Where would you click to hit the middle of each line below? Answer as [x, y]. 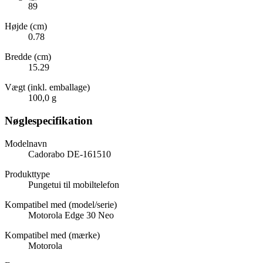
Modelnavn [26, 143]
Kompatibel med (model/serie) [61, 204]
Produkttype [27, 174]
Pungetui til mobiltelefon [74, 184]
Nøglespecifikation [49, 121]
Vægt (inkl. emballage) [47, 87]
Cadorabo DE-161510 [70, 154]
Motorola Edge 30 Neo [71, 215]
